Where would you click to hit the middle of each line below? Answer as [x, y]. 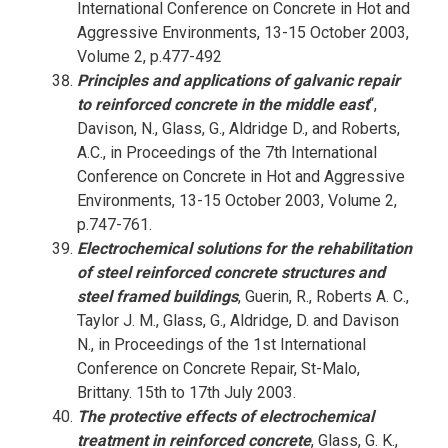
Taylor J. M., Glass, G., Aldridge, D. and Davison [237, 320]
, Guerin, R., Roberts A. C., [323, 296]
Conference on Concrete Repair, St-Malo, [218, 368]
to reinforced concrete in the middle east [222, 104]
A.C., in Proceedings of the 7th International [226, 152]
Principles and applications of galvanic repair [238, 80]
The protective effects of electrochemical [225, 416]
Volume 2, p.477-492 [149, 56]
